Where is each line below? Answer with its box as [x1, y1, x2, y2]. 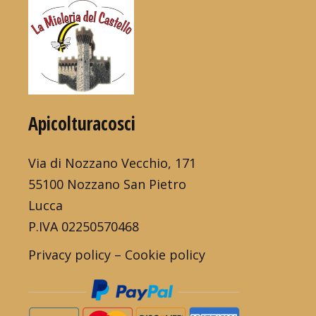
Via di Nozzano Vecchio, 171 [28, 154, 197, 172]
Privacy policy [28, 246, 111, 264]
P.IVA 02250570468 [28, 218, 140, 236]
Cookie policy [125, 246, 206, 264]
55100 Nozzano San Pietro [28, 176, 187, 193]
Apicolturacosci [28, 111, 136, 137]
